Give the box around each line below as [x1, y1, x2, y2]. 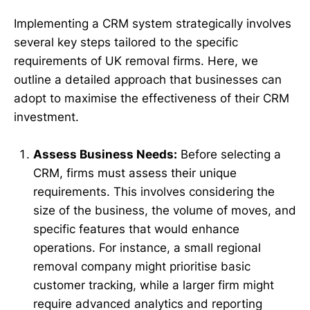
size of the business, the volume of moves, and [33, 203, 296, 218]
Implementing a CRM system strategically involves [14, 17, 291, 31]
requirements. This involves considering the [33, 185, 275, 199]
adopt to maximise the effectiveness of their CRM [14, 91, 289, 106]
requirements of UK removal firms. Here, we [14, 54, 258, 69]
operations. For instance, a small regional [33, 241, 261, 255]
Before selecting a [177, 147, 281, 162]
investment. [14, 110, 79, 125]
